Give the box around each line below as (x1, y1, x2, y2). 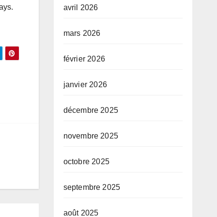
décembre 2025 (63, 106, 119, 114)
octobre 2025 (63, 157, 109, 166)
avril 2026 (63, 3, 98, 12)
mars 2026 (63, 29, 101, 37)
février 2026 (63, 55, 105, 63)
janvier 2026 (63, 80, 107, 89)
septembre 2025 (63, 183, 121, 191)
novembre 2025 (63, 132, 119, 140)
